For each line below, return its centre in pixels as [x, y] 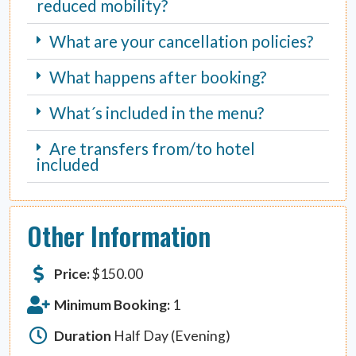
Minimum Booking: [112, 304]
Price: [72, 273]
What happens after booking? [158, 77]
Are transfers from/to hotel [153, 149]
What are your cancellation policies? [182, 41]
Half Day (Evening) [171, 335]
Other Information [119, 236]
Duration [83, 335]
